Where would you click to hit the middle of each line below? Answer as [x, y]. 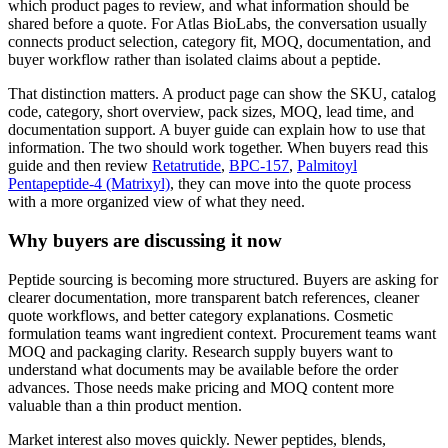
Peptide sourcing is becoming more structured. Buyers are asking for [223, 279]
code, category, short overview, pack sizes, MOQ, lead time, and [211, 112]
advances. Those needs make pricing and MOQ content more [201, 387]
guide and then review [80, 166]
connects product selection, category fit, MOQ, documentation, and [219, 42]
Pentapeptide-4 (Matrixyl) [89, 184]
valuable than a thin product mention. [125, 405]
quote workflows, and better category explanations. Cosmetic [200, 315]
